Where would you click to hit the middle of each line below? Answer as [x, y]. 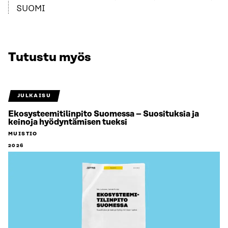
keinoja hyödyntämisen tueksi [68, 122]
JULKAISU [34, 96]
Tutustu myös [50, 58]
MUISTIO [23, 134]
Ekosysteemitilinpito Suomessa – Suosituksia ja [104, 114]
